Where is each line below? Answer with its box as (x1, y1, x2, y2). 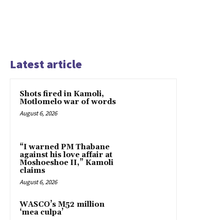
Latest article (10, 56, 82, 72)
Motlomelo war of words (20, 97, 116, 107)
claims (20, 165, 45, 175)
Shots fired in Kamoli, (20, 89, 104, 99)
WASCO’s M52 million (20, 199, 105, 209)
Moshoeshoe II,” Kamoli (20, 158, 113, 167)
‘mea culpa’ (20, 207, 63, 217)
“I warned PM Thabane (20, 142, 110, 152)
